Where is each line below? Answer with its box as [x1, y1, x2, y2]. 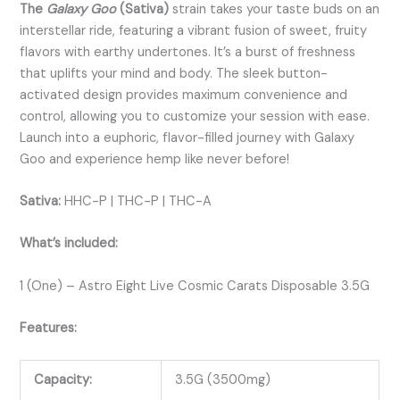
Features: [20, 320, 78, 337]
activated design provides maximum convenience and [20, 86, 348, 104]
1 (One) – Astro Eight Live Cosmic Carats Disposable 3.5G [20, 277, 371, 295]
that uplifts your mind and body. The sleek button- [20, 64, 329, 82]
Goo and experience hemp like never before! [20, 150, 290, 168]
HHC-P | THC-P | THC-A [61, 192, 212, 210]
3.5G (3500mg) [175, 371, 271, 389]
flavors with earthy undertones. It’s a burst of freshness [20, 43, 356, 61]
